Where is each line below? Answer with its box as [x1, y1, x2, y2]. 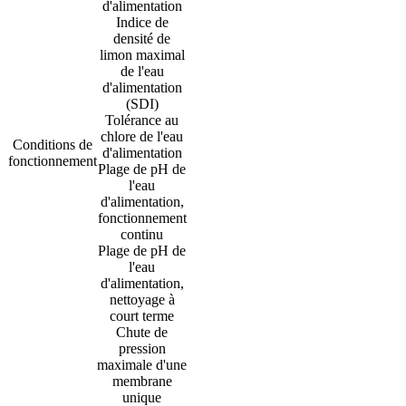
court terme [110, 308, 174, 324]
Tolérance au [105, 112, 179, 129]
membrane [111, 373, 172, 390]
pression [118, 341, 166, 357]
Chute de [116, 324, 168, 341]
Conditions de [12, 137, 92, 153]
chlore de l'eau [101, 129, 183, 145]
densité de [113, 31, 170, 47]
